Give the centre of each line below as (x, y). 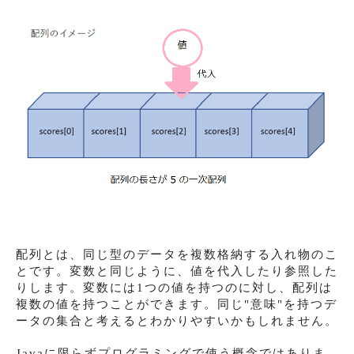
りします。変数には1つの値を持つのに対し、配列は (174, 287)
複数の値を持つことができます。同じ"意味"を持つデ (177, 304)
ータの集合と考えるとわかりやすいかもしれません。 (177, 320)
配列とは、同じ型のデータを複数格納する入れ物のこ (177, 254)
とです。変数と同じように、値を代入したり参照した (177, 271)
